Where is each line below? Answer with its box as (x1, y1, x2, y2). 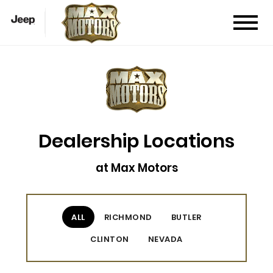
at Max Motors (95, 160, 178, 176)
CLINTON (90, 233, 129, 245)
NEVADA (147, 233, 183, 245)
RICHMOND (104, 211, 152, 223)
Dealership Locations (38, 128, 235, 154)
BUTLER (171, 211, 202, 223)
